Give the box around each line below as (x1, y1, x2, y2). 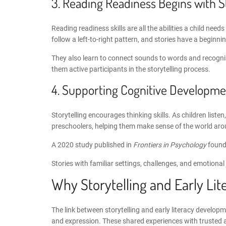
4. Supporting (51, 81, 121, 98)
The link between (51, 205, 105, 214)
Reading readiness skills (51, 24, 126, 32)
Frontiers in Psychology (133, 140, 206, 149)
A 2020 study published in (51, 140, 133, 149)
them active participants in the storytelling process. (51, 65, 210, 73)
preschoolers (51, 122, 92, 130)
